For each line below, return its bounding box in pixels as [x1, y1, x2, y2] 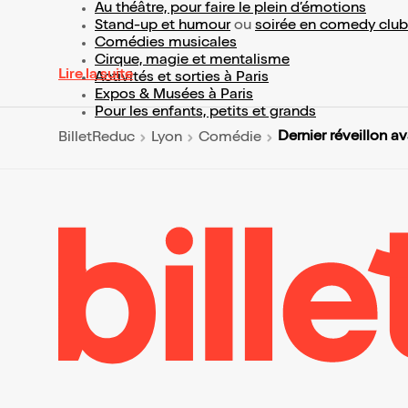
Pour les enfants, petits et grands [95, 106, 316, 121]
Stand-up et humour [95, 19, 230, 35]
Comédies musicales [95, 36, 237, 52]
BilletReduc [58, 130, 135, 146]
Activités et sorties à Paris [95, 71, 269, 87]
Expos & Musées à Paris [95, 88, 253, 104]
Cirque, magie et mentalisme [95, 54, 290, 69]
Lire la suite [58, 68, 133, 84]
